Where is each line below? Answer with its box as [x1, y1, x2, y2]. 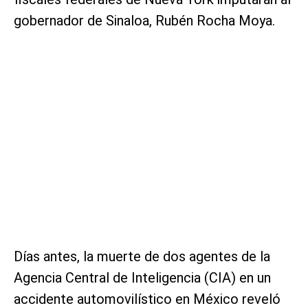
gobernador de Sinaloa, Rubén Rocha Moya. [14, 12, 275, 29]
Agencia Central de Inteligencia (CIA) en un [14, 269, 271, 286]
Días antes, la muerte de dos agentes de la [14, 247, 270, 265]
